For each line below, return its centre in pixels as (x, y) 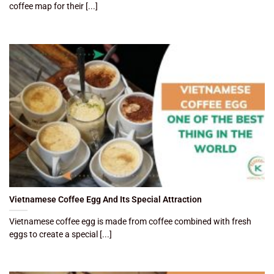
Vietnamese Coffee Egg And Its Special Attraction (106, 199)
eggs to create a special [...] (61, 234)
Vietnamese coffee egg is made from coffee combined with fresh (130, 221)
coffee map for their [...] (54, 6)
